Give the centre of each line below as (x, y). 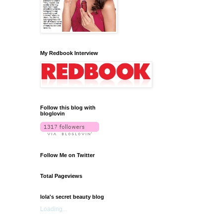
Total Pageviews (61, 176)
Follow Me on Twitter (67, 155)
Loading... (54, 209)
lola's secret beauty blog (72, 196)
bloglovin (53, 113)
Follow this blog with (68, 107)
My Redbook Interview (69, 53)
